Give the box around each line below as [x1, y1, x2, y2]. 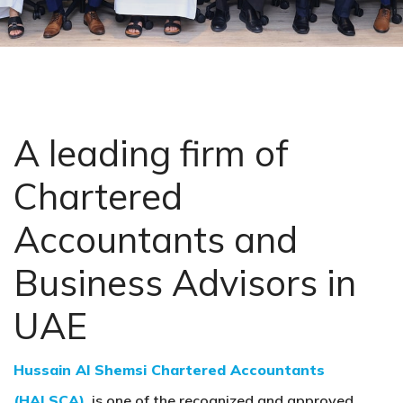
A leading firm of [13, 130, 288, 175]
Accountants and [13, 217, 298, 262]
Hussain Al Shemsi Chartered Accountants [13, 361, 325, 379]
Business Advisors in [13, 260, 356, 305]
